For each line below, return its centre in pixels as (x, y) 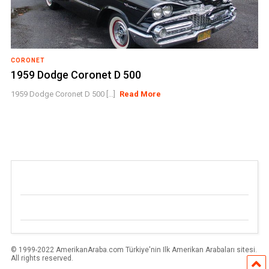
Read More (141, 94)
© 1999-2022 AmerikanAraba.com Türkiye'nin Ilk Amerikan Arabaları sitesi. (134, 250)
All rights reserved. (42, 258)
